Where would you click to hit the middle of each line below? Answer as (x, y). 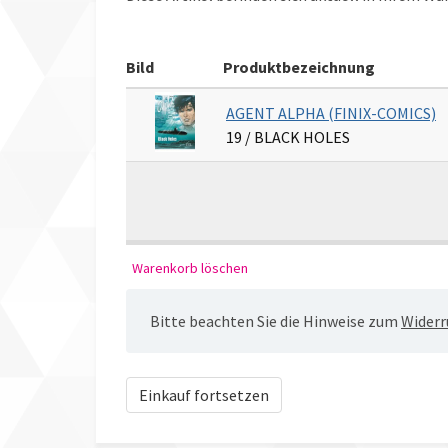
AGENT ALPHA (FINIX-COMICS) (331, 112)
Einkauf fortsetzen (204, 394)
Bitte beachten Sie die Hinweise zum (275, 320)
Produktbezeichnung (299, 66)
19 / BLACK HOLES (288, 136)
